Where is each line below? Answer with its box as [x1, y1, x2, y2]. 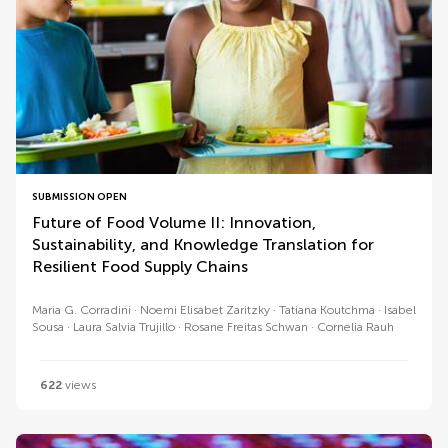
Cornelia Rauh [317, 320, 394, 334]
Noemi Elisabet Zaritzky [140, 303, 270, 317]
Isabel [384, 303, 416, 317]
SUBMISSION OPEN [32, 191, 127, 203]
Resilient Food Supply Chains [32, 257, 248, 276]
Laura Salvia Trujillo [73, 320, 175, 334]
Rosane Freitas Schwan [184, 320, 308, 334]
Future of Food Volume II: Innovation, [32, 213, 316, 232]
